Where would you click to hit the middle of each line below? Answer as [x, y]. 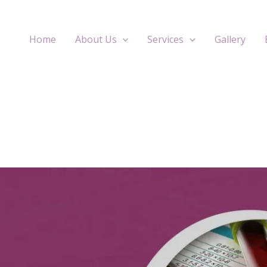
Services [166, 39]
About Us [96, 39]
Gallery [230, 39]
